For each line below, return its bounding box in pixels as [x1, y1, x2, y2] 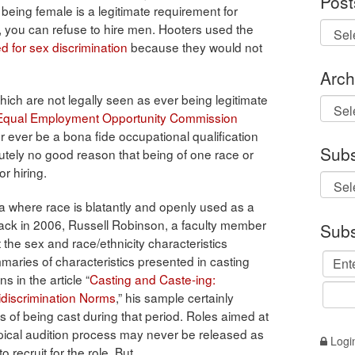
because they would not [128, 38, 262, 56]
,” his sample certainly [116, 288, 234, 307]
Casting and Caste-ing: [90, 270, 216, 288]
